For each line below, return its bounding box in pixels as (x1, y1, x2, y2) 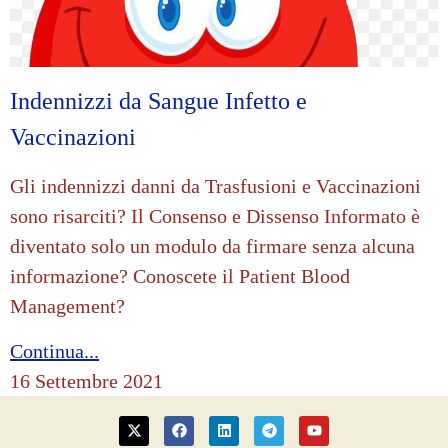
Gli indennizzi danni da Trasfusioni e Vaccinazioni (10, 175, 421, 198)
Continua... (10, 339, 99, 362)
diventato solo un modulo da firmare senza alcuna (10, 235, 415, 258)
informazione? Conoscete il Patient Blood (10, 265, 350, 288)
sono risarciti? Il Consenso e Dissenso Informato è (10, 205, 420, 228)
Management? (10, 295, 125, 318)
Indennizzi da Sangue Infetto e (10, 88, 307, 115)
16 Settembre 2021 (10, 369, 163, 392)
